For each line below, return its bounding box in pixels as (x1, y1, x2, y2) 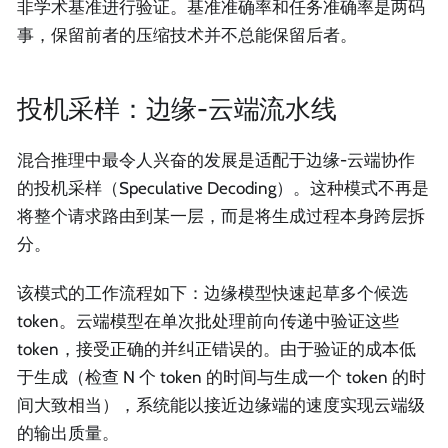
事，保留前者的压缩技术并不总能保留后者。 (17, 25, 357, 46)
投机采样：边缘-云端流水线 (17, 92, 337, 124)
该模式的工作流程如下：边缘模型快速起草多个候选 (17, 283, 408, 304)
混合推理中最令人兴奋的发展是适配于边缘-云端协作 (17, 149, 415, 170)
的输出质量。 (17, 423, 119, 444)
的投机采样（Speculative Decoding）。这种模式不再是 (17, 177, 429, 198)
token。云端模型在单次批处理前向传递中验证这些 (17, 311, 399, 332)
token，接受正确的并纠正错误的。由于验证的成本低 (17, 339, 416, 360)
